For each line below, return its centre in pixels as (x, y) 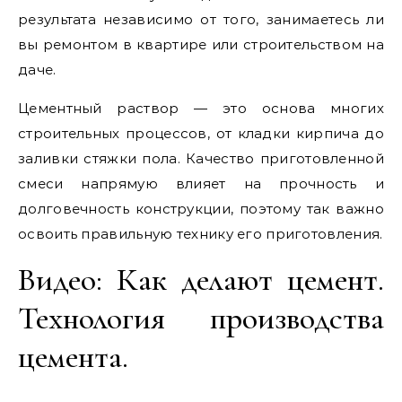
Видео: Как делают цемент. (201, 280)
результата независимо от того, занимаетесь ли (201, 19)
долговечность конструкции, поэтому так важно (201, 209)
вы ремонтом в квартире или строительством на (201, 44)
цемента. (73, 357)
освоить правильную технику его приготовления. (201, 234)
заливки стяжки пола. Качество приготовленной (201, 158)
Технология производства (201, 318)
